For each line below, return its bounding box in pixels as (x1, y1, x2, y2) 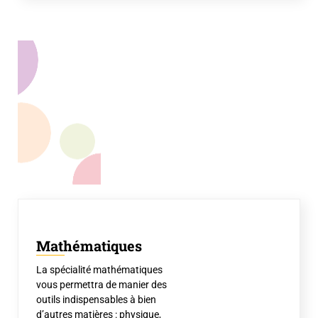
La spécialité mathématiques (36, 264, 163, 275)
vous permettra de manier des (36, 279, 167, 290)
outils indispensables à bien (36, 294, 156, 305)
